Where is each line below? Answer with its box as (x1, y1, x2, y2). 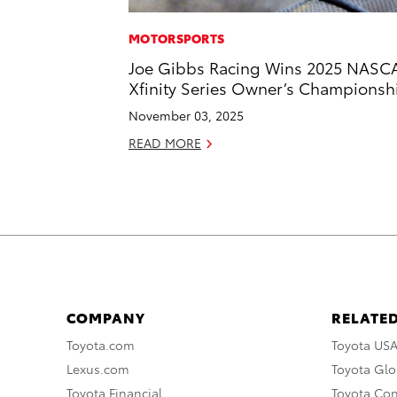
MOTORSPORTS (128, 29, 225, 48)
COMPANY (66, 307, 145, 328)
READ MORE (128, 134, 201, 152)
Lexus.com (66, 360, 129, 378)
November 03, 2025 (128, 106, 244, 125)
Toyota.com (66, 336, 135, 354)
